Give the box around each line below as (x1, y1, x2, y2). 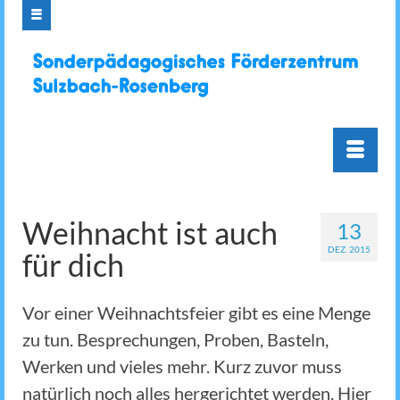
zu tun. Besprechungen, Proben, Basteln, (22, 329, 329, 351)
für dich (22, 246, 124, 284)
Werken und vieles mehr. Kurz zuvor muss (22, 355, 342, 378)
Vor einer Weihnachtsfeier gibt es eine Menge (22, 302, 371, 324)
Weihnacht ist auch (22, 214, 278, 252)
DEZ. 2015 (328, 244, 371, 255)
